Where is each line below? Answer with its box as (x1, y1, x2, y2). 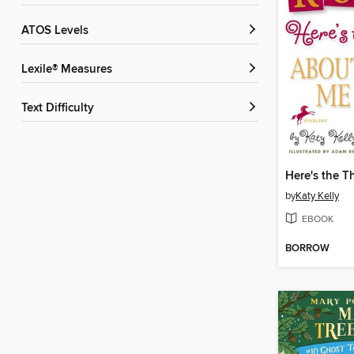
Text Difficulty (27, 101, 94, 116)
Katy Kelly (296, 190, 339, 203)
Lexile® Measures (28, 62, 112, 77)
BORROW (285, 242, 330, 255)
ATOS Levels (28, 24, 88, 39)
